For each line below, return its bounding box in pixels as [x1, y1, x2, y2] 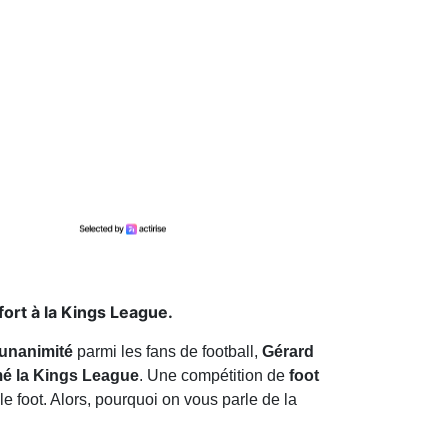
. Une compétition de [139, 367, 285, 385]
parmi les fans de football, [73, 343, 262, 361]
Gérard [262, 343, 314, 361]
